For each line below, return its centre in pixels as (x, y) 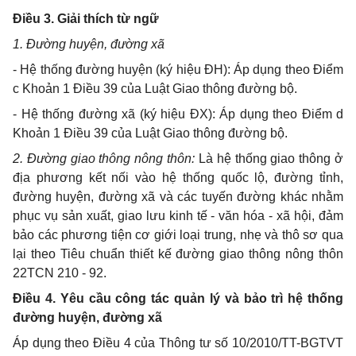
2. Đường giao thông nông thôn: (106, 159)
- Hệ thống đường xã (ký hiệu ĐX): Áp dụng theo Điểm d (178, 114)
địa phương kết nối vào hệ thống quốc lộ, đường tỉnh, (178, 178)
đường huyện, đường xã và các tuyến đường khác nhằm (178, 197)
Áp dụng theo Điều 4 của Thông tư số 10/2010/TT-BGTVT (178, 343)
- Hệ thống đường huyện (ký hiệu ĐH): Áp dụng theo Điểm (178, 70)
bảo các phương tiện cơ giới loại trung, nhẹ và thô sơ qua (178, 235)
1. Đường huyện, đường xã (89, 44)
